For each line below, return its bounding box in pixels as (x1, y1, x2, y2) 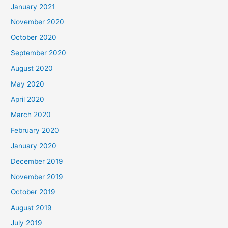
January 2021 (11, 2, 55, 11)
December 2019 (11, 157, 64, 165)
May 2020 (11, 79, 45, 88)
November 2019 (11, 173, 64, 181)
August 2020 (11, 64, 53, 73)
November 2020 (11, 18, 65, 26)
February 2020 (11, 126, 60, 134)
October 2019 (11, 188, 56, 196)
